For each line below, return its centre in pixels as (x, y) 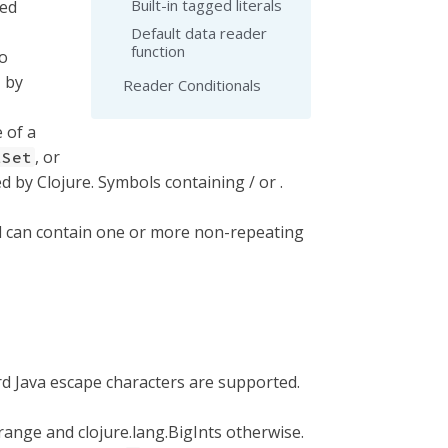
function (158, 51)
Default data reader (199, 33)
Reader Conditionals (192, 85)
